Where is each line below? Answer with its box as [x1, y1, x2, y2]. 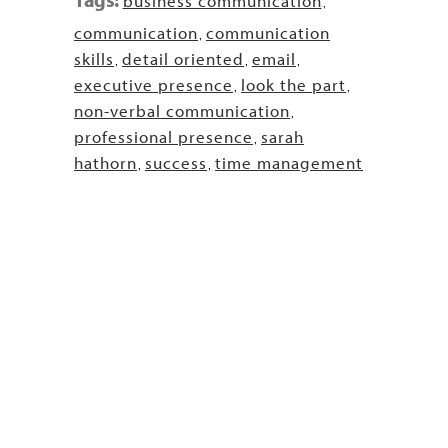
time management [215, 152, 363, 173]
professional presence [74, 126, 253, 147]
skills [74, 48, 114, 69]
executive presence [74, 74, 233, 95]
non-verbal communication [74, 100, 290, 121]
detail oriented [122, 48, 244, 69]
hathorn [74, 152, 137, 173]
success [145, 152, 207, 173]
